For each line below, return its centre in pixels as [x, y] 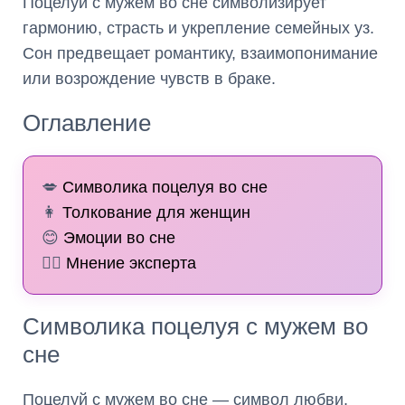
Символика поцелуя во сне [165, 187]
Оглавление [87, 123]
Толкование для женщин [156, 212]
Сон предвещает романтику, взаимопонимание [200, 53]
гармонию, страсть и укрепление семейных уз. [198, 28]
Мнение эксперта [131, 263]
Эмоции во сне [119, 238]
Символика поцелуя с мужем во [195, 326]
